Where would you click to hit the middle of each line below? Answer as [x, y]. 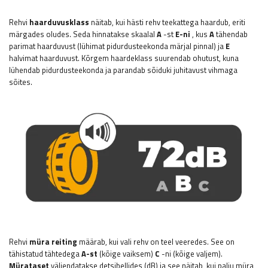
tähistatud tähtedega [45, 254]
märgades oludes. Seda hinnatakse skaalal [83, 34]
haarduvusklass [59, 22]
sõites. [21, 82]
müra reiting [53, 242]
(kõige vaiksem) [126, 254]
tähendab [231, 34]
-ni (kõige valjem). [191, 254]
